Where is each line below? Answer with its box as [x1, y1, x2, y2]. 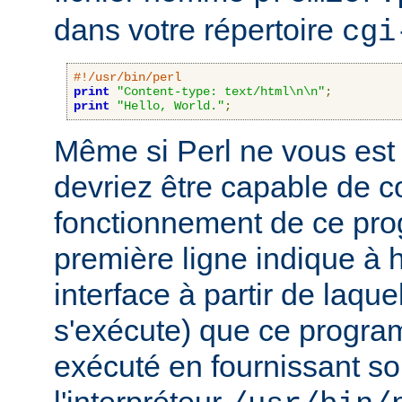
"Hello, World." [117, 98, 224, 113]
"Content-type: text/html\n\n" [117, 83, 325, 99]
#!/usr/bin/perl [74, 69, 181, 84]
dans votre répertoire [54, 12, 342, 47]
